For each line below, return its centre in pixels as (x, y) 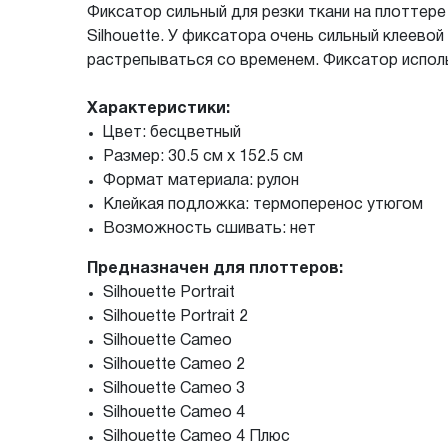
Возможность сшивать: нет (209, 228)
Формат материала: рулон (201, 180)
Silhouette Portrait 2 (175, 316)
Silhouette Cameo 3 (174, 388)
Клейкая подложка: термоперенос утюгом (263, 204)
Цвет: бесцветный (172, 132)
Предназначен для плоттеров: (215, 268)
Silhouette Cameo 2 (174, 364)
